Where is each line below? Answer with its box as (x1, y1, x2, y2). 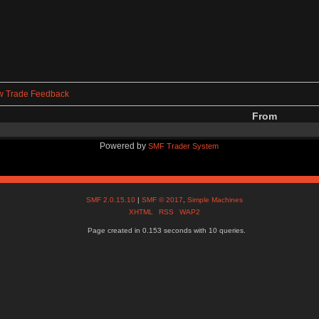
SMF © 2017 (142, 195, 184, 204)
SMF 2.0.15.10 (86, 195, 138, 204)
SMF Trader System (148, 141, 219, 150)
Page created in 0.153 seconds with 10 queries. (87, 226, 246, 234)
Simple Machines (187, 195, 244, 204)
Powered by (100, 140, 149, 151)
